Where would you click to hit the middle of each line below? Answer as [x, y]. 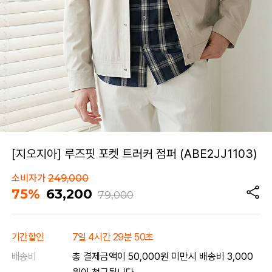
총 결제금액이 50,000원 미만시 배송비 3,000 [162, 257]
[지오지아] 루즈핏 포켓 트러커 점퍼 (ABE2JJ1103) [134, 154]
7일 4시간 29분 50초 [113, 237]
